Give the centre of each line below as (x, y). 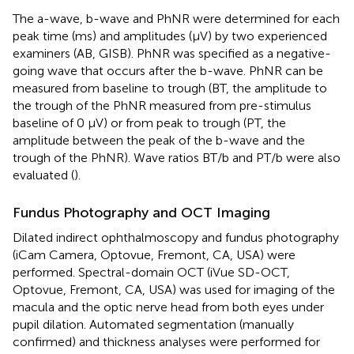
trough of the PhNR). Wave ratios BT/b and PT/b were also (177, 157)
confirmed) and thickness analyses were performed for (166, 341)
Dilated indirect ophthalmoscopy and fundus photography (176, 237)
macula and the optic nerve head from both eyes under (168, 307)
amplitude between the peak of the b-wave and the (159, 140)
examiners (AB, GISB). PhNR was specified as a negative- (172, 53)
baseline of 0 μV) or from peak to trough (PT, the (149, 122)
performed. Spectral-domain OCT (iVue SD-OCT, (151, 272)
